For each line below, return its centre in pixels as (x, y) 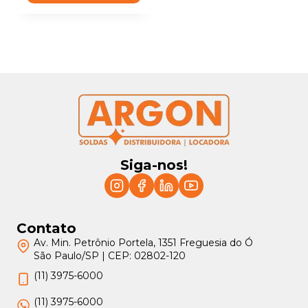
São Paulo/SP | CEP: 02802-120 (110, 256)
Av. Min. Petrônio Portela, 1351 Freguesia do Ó (143, 243)
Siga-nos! (154, 165)
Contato (46, 229)
